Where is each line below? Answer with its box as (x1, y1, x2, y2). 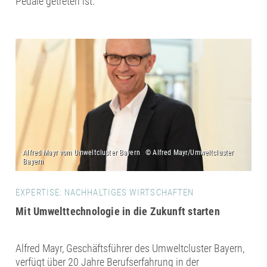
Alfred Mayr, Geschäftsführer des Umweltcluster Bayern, (15, 242, 245, 255)
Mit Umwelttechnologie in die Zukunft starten (15, 205, 220, 218)
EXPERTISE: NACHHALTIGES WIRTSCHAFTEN (15, 187, 194, 198)
